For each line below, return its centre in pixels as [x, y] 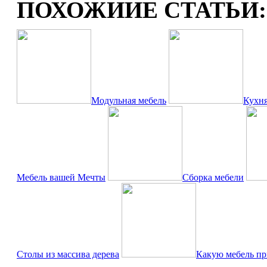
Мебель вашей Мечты [61, 178]
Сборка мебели [213, 178]
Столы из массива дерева [68, 254]
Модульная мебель [129, 101]
